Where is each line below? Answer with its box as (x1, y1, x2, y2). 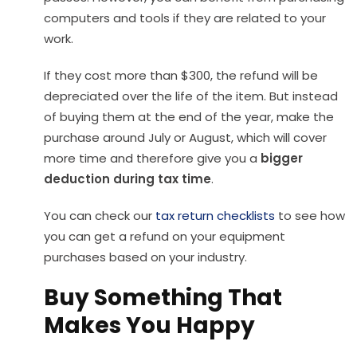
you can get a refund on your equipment (44, 228, 285, 245)
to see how (275, 207, 345, 225)
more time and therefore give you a (44, 150, 261, 167)
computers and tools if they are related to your (44, 10, 326, 27)
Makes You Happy (44, 310, 255, 342)
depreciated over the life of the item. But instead (44, 88, 338, 105)
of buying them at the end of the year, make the (44, 108, 334, 126)
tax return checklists (155, 207, 275, 225)
